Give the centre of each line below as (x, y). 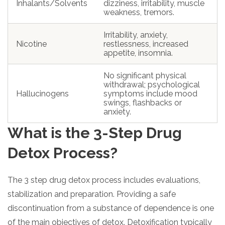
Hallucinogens (42, 93)
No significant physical (145, 75)
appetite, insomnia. (138, 53)
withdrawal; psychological (152, 84)
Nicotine (31, 44)
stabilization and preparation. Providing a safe (92, 194)
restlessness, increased (146, 44)
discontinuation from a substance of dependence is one (111, 208)
